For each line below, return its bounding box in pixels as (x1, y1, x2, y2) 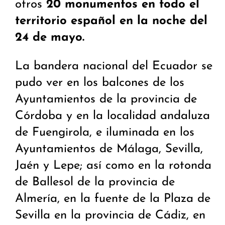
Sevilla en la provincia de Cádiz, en (15, 209, 205, 222)
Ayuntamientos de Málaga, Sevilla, (15, 143, 203, 156)
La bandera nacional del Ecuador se (15, 60, 212, 73)
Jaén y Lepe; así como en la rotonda (15, 160, 211, 172)
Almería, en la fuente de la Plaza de (15, 193, 210, 205)
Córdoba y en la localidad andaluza (15, 110, 210, 123)
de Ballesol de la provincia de (15, 176, 175, 189)
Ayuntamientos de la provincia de (15, 93, 197, 106)
